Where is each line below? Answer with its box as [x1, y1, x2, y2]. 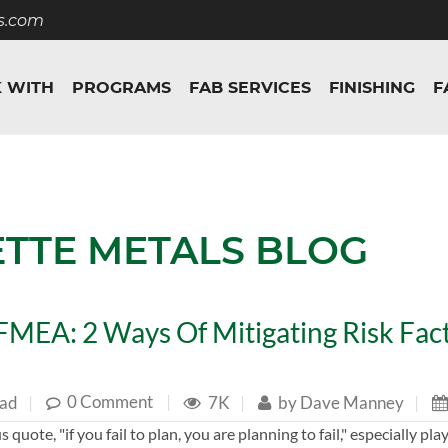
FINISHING [329, 79, 415, 96]
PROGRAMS [72, 79, 171, 96]
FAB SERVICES [189, 79, 311, 96]
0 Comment [67, 391, 153, 413]
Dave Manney [297, 391, 404, 413]
